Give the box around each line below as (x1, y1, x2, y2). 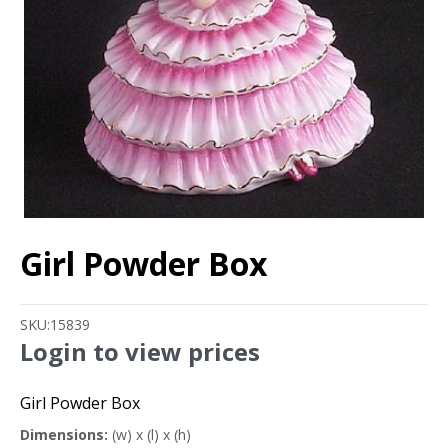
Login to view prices (20, 335, 260, 369)
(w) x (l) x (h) (108, 425, 191, 445)
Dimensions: (20, 425, 108, 445)
